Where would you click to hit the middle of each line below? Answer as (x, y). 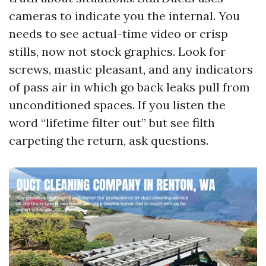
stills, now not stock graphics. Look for (117, 51)
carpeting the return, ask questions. (109, 140)
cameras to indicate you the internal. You (124, 16)
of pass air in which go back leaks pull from (129, 87)
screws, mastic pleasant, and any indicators (131, 69)
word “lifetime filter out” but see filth (112, 123)
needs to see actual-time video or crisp (118, 34)
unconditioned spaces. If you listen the (117, 105)
